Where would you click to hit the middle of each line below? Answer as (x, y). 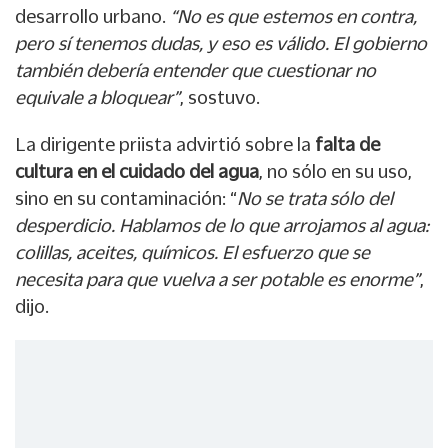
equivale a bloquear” (97, 97)
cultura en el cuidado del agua (137, 171)
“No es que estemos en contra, (293, 16)
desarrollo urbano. (92, 16)
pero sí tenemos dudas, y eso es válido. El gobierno (221, 43)
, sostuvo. (220, 97)
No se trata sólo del (315, 198)
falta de (345, 144)
